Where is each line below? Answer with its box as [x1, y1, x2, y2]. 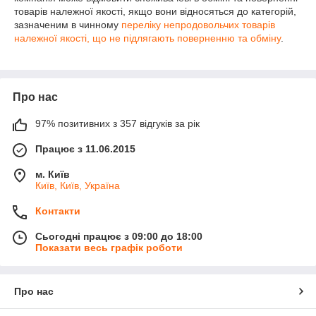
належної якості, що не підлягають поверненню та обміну [14, 32, 281, 44]
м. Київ [35, 169, 70, 180]
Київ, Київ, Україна [35, 180, 120, 191]
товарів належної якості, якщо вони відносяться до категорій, [14, 6, 296, 17]
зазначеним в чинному [14, 19, 121, 30]
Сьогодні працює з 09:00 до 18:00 [35, 231, 202, 242]
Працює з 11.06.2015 [35, 143, 135, 154]
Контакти [35, 205, 80, 217]
